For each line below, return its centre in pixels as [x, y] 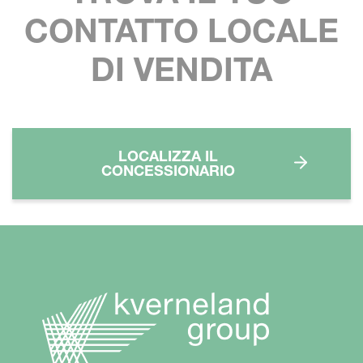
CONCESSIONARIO [168, 170]
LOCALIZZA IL [168, 156]
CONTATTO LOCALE [181, 30]
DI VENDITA [181, 69]
